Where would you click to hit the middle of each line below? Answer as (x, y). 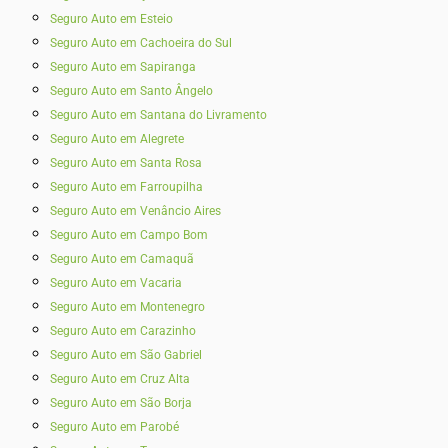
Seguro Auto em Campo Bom (129, 235)
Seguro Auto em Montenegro (127, 307)
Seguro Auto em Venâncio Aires (135, 211)
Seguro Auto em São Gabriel (126, 355)
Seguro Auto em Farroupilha (126, 187)
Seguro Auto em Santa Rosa (126, 163)
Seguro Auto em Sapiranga (123, 67)
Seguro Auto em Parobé (114, 427)
